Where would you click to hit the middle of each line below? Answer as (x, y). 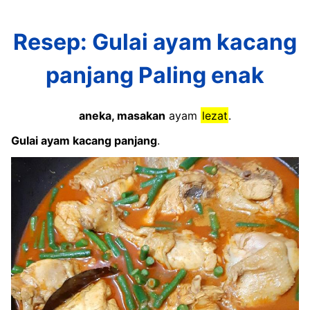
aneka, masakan (122, 115)
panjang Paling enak (155, 75)
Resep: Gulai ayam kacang (155, 42)
